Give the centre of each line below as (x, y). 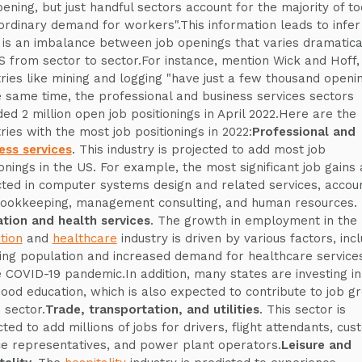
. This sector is (302, 309)
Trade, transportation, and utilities (152, 309)
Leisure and (316, 345)
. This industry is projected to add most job (198, 149)
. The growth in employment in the (253, 221)
